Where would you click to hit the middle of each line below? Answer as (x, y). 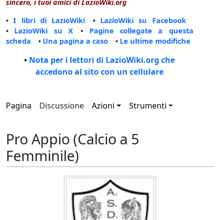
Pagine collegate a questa (141, 31)
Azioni (103, 106)
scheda (18, 41)
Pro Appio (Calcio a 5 (72, 138)
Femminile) (42, 155)
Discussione (62, 106)
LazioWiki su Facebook (143, 20)
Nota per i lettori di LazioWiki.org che (102, 60)
